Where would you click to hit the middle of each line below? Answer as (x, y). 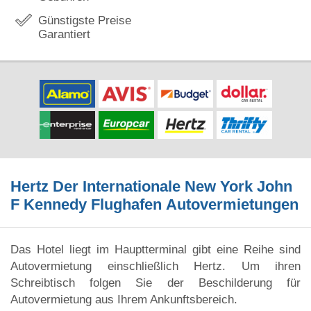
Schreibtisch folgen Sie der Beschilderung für (155, 283)
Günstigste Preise (85, 20)
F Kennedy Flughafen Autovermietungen (154, 205)
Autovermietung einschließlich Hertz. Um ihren (155, 266)
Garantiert (64, 34)
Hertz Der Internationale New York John (151, 187)
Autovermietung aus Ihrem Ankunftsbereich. (124, 299)
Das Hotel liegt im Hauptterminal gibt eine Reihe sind (155, 249)
